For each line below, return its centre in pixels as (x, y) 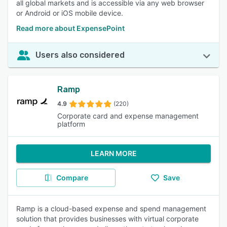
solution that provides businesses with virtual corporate (107, 219)
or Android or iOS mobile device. (70, 13)
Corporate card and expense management (128, 116)
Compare (72, 178)
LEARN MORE (113, 153)
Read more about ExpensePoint (70, 28)
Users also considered (80, 55)
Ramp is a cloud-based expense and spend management (111, 209)
